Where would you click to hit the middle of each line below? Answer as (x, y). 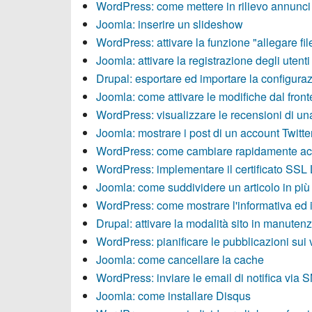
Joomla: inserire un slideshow (170, 24)
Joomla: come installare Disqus (173, 296)
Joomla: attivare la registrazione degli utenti (203, 60)
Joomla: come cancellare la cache (180, 259)
